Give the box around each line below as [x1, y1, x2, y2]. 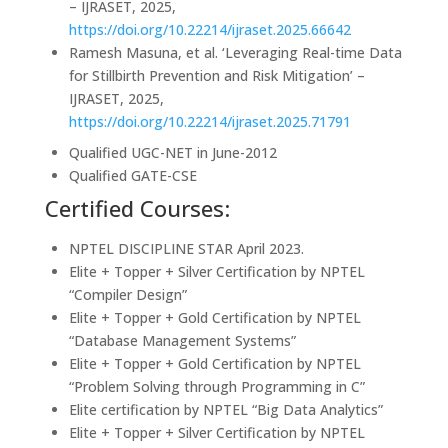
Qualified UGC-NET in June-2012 [68, 143, 277, 162]
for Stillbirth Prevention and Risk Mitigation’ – [68, 66, 365, 85]
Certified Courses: [44, 193, 230, 223]
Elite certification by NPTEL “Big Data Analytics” [68, 400, 383, 419]
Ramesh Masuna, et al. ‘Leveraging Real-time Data [68, 43, 402, 62]
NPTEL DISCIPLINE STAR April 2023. [68, 239, 304, 258]
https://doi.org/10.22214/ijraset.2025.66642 [68, 20, 351, 39]
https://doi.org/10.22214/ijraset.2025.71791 [68, 112, 351, 131]
